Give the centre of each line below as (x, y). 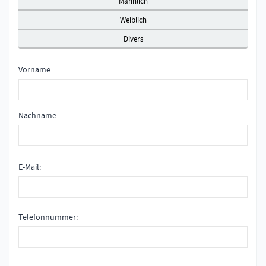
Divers (133, 39)
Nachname (37, 115)
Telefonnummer (47, 217)
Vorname (34, 69)
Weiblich (133, 20)
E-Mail (29, 167)
